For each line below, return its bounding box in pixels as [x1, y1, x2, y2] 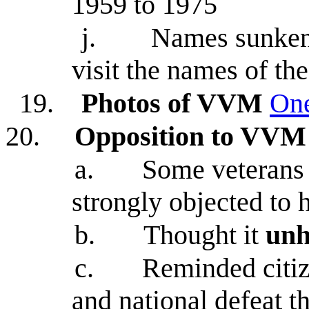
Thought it [143, 219, 266, 250]
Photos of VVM [81, 88, 263, 119]
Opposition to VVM [74, 121, 306, 152]
